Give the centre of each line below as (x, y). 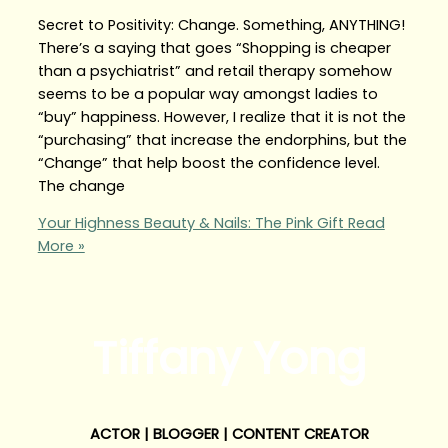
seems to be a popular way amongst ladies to (207, 93)
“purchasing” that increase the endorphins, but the (222, 139)
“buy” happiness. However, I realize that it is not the (221, 116)
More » (61, 246)
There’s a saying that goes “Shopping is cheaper (214, 47)
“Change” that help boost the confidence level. (208, 162)
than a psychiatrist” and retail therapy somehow (214, 70)
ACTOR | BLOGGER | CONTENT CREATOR (229, 434)
